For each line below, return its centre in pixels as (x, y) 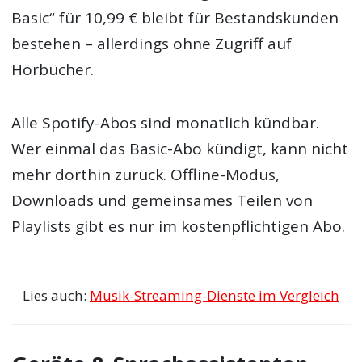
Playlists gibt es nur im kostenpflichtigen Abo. (179, 226)
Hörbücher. (53, 69)
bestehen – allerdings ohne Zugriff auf (152, 43)
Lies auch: (56, 296)
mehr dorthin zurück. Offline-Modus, (146, 174)
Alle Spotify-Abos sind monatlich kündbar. (166, 122)
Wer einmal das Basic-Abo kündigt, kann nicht (180, 148)
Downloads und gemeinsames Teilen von (162, 200)
